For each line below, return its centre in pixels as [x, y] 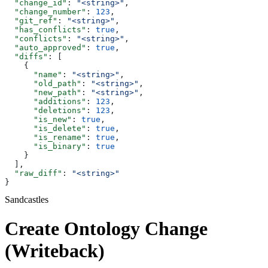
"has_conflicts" [45, 29]
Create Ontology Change [106, 229]
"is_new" [38, 119]
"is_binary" [45, 146]
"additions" [45, 101]
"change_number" [45, 11]
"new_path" [43, 92]
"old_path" [43, 83]
